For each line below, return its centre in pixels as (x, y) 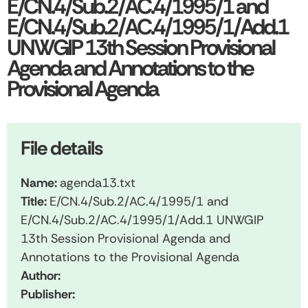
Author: (41, 275)
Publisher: (48, 294)
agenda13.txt (98, 183)
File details (62, 148)
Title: (35, 201)
